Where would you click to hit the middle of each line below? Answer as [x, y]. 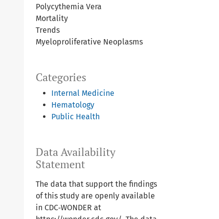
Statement [60, 164]
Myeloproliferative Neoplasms [89, 42]
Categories [61, 77]
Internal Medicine [83, 93]
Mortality [52, 18]
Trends [48, 30]
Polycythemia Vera [69, 7]
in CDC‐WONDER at [68, 208]
